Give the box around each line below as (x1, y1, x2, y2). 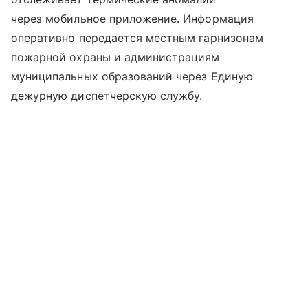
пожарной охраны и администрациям (11, 50, 220, 65)
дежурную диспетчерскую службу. (11, 89, 203, 103)
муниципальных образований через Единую (11, 69, 253, 84)
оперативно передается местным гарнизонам (11, 31, 263, 45)
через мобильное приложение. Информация (11, 12, 254, 26)
